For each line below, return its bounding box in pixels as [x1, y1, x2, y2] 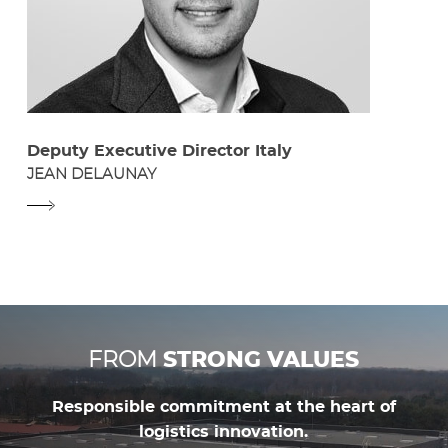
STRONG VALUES [163, 349, 360, 371]
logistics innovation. [139, 424, 309, 440]
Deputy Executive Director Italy [27, 143, 293, 159]
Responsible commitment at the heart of [51, 399, 396, 415]
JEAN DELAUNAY [27, 167, 157, 182]
